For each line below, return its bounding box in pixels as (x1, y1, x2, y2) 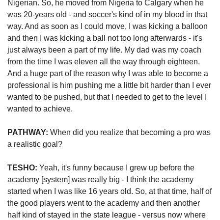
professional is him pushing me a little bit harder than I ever (7, 81, 211, 90)
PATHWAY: (7, 128, 48, 137)
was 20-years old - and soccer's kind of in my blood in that (7, 10, 207, 19)
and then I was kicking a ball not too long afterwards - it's (7, 34, 202, 43)
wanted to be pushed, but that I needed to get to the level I (7, 93, 207, 102)
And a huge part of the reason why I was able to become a (7, 69, 208, 78)
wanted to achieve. (7, 105, 73, 113)
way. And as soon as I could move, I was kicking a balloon (7, 22, 208, 31)
